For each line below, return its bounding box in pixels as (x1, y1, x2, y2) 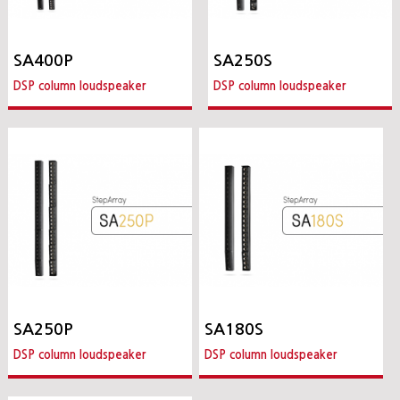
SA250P (13, 321, 74, 337)
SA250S (212, 53, 272, 70)
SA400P (13, 53, 74, 70)
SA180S (204, 321, 263, 337)
